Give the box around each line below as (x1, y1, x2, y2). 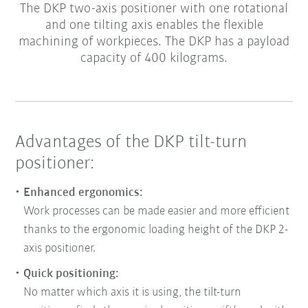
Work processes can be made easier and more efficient (23, 204, 290, 218)
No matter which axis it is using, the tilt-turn (23, 285, 242, 299)
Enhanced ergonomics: (23, 186, 144, 199)
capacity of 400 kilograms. (80, 52, 228, 66)
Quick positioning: (23, 267, 120, 280)
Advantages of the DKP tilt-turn (15, 133, 247, 153)
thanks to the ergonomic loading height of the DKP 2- (23, 223, 289, 236)
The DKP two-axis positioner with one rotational (20, 2, 288, 16)
